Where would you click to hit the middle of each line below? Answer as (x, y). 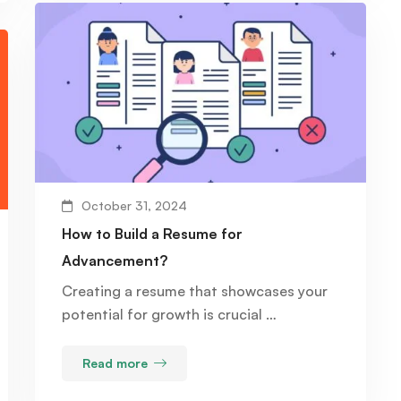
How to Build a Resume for (152, 233)
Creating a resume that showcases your (195, 290)
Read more (115, 363)
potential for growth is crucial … (169, 314)
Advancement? (115, 260)
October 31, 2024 (134, 205)
